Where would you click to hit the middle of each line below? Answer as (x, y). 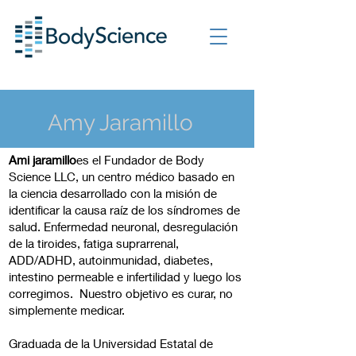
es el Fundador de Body (140, 160)
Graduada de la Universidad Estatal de (111, 343)
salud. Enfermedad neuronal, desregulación (123, 226)
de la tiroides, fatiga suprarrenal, (94, 243)
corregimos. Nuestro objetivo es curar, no (121, 293)
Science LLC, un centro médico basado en (122, 176)
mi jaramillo (46, 160)
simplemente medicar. (70, 310)
